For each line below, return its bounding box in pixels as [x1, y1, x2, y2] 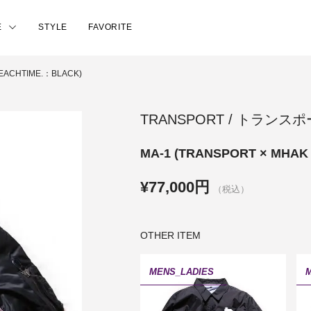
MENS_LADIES [149, 266, 214, 277]
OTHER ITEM [140, 229, 201, 241]
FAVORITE [88, 22, 133, 32]
